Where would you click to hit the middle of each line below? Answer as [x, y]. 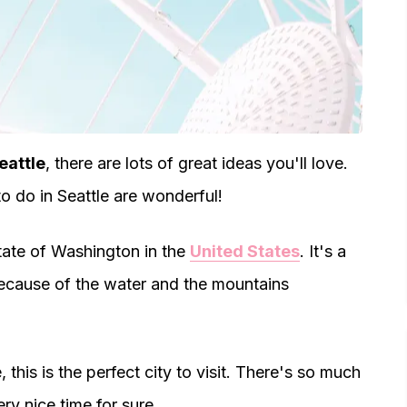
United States [245, 251]
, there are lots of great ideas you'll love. [197, 163]
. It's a [323, 251]
